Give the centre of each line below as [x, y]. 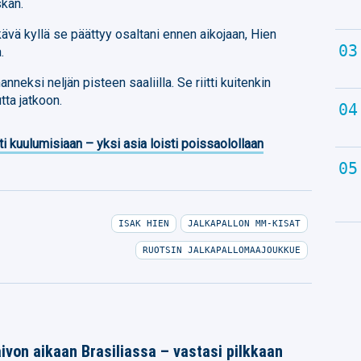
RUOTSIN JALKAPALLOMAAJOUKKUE [221, 250]
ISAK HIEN [143, 223]
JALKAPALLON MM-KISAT [244, 223]
